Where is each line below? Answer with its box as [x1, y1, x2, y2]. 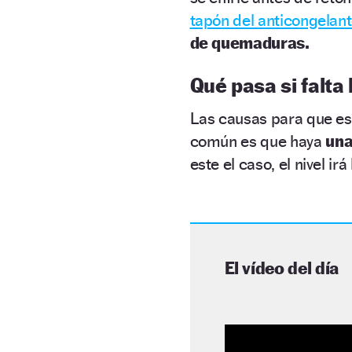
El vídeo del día [224, 257, 339, 278]
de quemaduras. [189, 32, 310, 53]
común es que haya [189, 130, 326, 151]
